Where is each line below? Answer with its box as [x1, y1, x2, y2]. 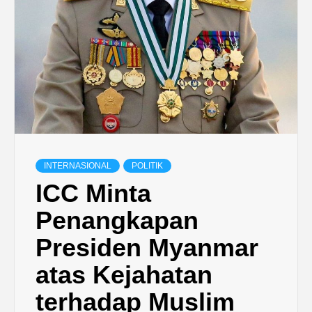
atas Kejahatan [36, 260, 212, 289]
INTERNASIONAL [44, 161, 111, 171]
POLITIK [132, 161, 163, 171]
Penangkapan [36, 206, 198, 235]
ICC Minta [36, 179, 151, 208]
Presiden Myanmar [36, 233, 258, 262]
